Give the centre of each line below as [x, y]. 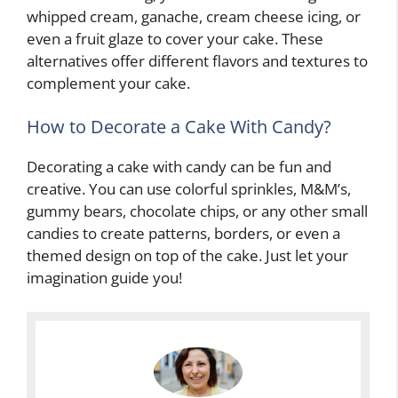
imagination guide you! [104, 278]
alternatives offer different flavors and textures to [197, 60]
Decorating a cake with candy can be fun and [179, 167]
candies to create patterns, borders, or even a [183, 234]
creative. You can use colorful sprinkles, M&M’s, [189, 189]
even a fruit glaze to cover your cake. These [175, 38]
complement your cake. [108, 83]
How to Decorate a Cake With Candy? [179, 127]
